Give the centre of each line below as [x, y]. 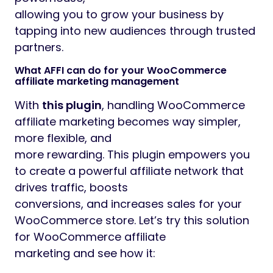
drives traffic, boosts [71, 188]
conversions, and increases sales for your [128, 204]
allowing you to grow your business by [119, 15]
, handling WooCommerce [173, 105]
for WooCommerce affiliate [90, 237]
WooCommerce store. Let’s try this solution [132, 221]
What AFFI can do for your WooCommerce [121, 71]
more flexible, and [63, 138]
